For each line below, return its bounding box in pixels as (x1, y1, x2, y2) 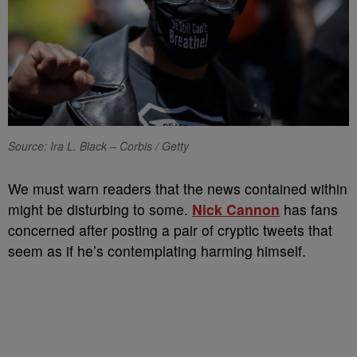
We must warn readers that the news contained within (8, 178, 347, 199)
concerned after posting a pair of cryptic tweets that (8, 220, 332, 241)
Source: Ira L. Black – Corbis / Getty (8, 138, 189, 155)
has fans (280, 199, 338, 220)
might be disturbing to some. (8, 199, 192, 220)
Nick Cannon (192, 199, 280, 220)
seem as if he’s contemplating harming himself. (8, 241, 306, 261)
